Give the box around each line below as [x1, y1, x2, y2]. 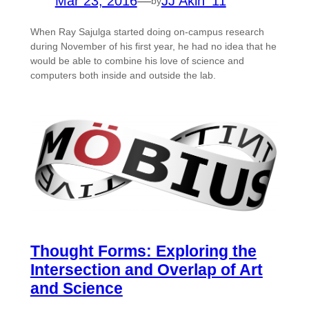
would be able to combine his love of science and [30, 55, 244, 67]
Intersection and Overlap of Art [30, 261, 263, 279]
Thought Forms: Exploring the [30, 242, 257, 261]
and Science [30, 279, 123, 298]
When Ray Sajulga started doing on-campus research [30, 26, 264, 38]
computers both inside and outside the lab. [30, 70, 216, 81]
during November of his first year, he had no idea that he [30, 41, 277, 52]
